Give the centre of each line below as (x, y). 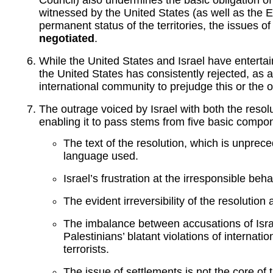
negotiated (67, 38)
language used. (101, 156)
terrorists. (86, 250)
